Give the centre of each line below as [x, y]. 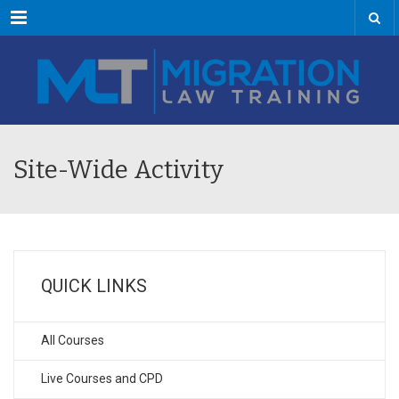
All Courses [73, 340]
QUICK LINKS [94, 286]
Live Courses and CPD [102, 379]
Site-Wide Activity [118, 170]
